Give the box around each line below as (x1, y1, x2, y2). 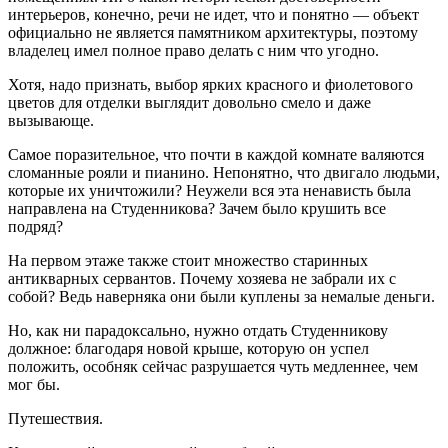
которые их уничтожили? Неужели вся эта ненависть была (8, 181, 411, 199)
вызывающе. (8, 111, 94, 129)
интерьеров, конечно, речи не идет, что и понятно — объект (8, 5, 419, 23)
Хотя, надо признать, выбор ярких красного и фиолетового (8, 75, 413, 93)
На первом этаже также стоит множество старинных (8, 251, 368, 269)
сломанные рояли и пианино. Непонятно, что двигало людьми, (8, 163, 440, 181)
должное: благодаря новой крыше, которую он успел (8, 339, 369, 357)
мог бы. (8, 375, 60, 393)
